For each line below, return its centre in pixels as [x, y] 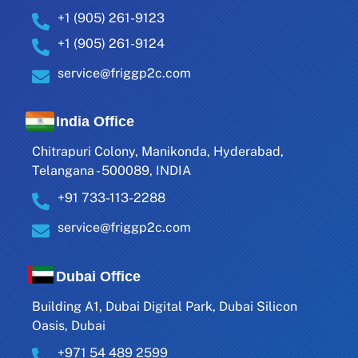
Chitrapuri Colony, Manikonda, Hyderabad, [158, 152]
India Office [95, 122]
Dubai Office [98, 276]
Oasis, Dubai [69, 325]
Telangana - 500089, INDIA [111, 171]
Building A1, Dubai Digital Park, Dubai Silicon [165, 306]
